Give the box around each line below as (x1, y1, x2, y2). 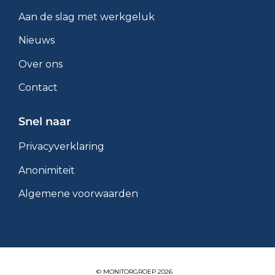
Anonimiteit (18, 164, 75, 176)
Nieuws (18, 34, 55, 47)
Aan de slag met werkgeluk (18, 10, 155, 23)
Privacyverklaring (18, 141, 104, 153)
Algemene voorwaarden (18, 188, 138, 200)
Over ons (18, 58, 63, 70)
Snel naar (18, 115, 71, 129)
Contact (18, 82, 58, 94)
